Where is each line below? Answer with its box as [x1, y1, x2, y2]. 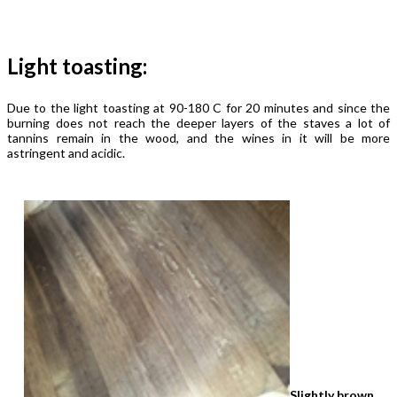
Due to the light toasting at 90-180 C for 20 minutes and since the [7, 99, 390, 115]
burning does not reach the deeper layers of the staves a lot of [7, 114, 390, 130]
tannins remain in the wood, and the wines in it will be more [7, 129, 390, 145]
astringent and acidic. [7, 144, 125, 160]
